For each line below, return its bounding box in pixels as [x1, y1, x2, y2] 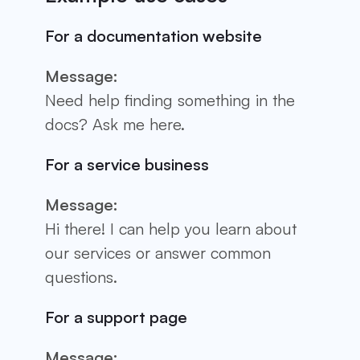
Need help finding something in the [45, 89, 295, 110]
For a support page [45, 306, 187, 327]
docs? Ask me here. [45, 113, 185, 134]
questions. [45, 266, 117, 287]
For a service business [45, 153, 209, 174]
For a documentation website [45, 25, 262, 46]
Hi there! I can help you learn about [45, 218, 297, 239]
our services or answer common [45, 242, 271, 263]
